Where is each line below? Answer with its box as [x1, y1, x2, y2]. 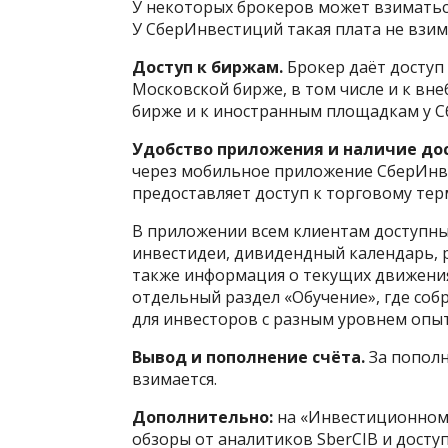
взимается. [132, 368, 217, 391]
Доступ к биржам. [132, 56, 283, 79]
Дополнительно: [132, 406, 273, 429]
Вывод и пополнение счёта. [132, 346, 369, 369]
